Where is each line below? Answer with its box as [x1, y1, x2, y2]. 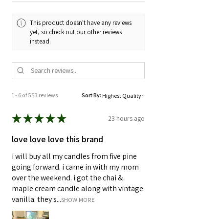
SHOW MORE [61, 196, 95, 204]
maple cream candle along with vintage [12, 183, 143, 194]
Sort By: [82, 91, 101, 99]
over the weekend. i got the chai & [12, 173, 123, 183]
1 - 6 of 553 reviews [12, 91, 58, 99]
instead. [30, 37, 51, 45]
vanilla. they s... [12, 194, 61, 205]
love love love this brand [12, 133, 103, 145]
